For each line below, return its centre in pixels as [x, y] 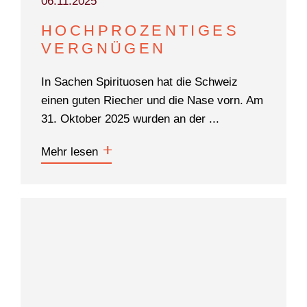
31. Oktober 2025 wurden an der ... [130, 119]
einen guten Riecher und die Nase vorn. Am [152, 100]
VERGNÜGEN [104, 48]
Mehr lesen [70, 151]
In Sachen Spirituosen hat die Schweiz [139, 82]
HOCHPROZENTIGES [140, 30]
